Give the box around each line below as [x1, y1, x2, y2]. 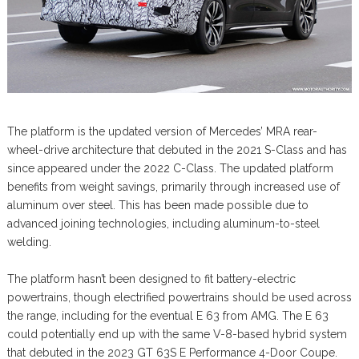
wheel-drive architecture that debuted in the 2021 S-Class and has [6, 143, 347, 156]
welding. [6, 235, 51, 248]
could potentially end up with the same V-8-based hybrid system [6, 327, 347, 341]
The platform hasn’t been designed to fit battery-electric [6, 272, 296, 285]
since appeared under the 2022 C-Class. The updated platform [6, 161, 333, 175]
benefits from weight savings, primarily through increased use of [6, 179, 340, 193]
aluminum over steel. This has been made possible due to [6, 198, 309, 212]
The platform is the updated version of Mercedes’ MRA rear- [6, 124, 317, 138]
